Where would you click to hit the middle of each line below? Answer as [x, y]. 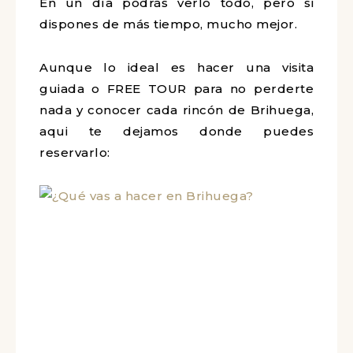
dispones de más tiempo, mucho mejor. [168, 24]
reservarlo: [75, 152]
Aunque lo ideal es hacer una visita [176, 67]
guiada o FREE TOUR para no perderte [176, 89]
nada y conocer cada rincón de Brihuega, [176, 110]
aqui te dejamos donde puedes [176, 131]
